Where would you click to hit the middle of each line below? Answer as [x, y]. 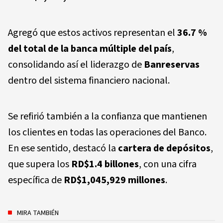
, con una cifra [168, 164]
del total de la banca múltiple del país [90, 49]
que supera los [40, 164]
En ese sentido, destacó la [63, 148]
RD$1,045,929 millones [114, 180]
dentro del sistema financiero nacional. [89, 80]
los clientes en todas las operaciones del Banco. [107, 132]
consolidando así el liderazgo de [76, 64]
